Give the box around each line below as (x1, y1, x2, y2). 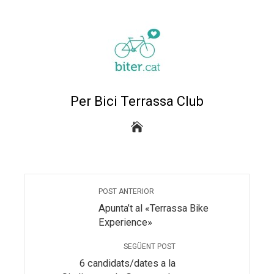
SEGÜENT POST (124, 242, 176, 251)
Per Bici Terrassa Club (70, 94, 204, 109)
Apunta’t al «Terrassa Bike (98, 202, 209, 215)
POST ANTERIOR (98, 187, 154, 196)
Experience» (98, 217, 152, 229)
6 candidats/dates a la (80, 257, 176, 270)
